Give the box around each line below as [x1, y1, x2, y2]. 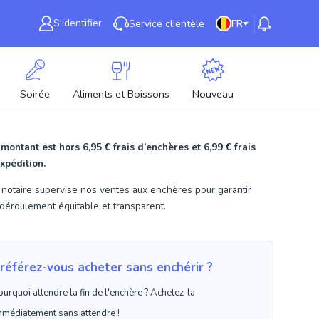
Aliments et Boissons [73, 87, 169, 101]
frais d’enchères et [110, 140, 204, 154]
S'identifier [53, 16, 103, 31]
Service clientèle [129, 16, 205, 31]
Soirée [20, 87, 50, 101]
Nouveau [192, 87, 234, 101]
